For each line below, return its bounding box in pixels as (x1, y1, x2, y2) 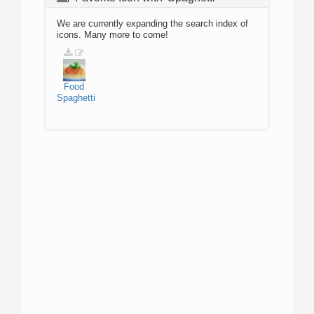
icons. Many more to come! (57, 29, 168, 40)
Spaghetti (57, 93, 95, 103)
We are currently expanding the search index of (57, 18, 248, 29)
